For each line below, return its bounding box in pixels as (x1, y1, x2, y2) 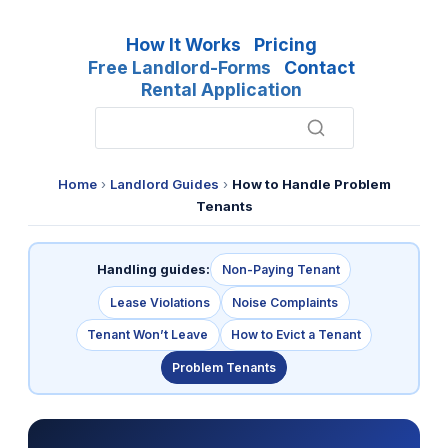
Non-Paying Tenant (221, 262, 340, 278)
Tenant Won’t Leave (87, 327, 209, 343)
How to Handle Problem (231, 176, 391, 193)
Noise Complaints (232, 294, 339, 310)
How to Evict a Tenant (230, 327, 361, 343)
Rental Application (141, 79, 303, 101)
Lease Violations (109, 294, 210, 310)
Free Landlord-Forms (88, 56, 272, 78)
